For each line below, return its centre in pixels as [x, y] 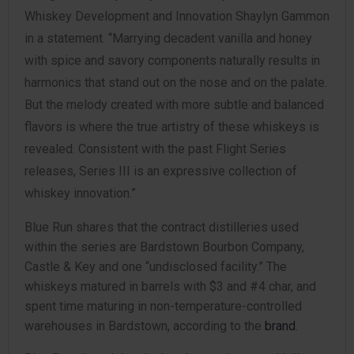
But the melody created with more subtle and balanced [174, 105]
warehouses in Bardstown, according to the [145, 326]
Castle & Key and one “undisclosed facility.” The [156, 267]
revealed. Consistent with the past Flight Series [155, 149]
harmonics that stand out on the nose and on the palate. [176, 83]
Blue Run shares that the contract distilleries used [162, 227]
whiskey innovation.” [80, 193]
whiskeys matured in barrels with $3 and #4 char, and [170, 286]
